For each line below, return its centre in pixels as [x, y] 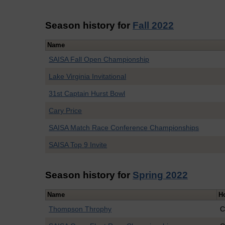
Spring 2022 [160, 175]
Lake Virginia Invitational [88, 77]
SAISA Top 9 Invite [78, 145]
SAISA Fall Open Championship [99, 60]
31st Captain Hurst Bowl [87, 94]
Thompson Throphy [80, 209]
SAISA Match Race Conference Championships [124, 128]
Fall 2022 [153, 25]
